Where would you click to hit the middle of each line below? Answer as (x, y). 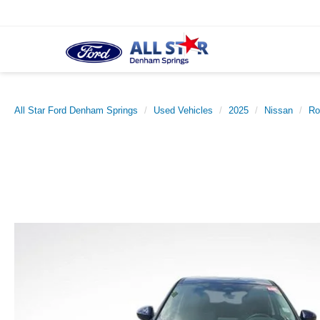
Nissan (279, 110)
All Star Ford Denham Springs (76, 110)
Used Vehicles (183, 110)
